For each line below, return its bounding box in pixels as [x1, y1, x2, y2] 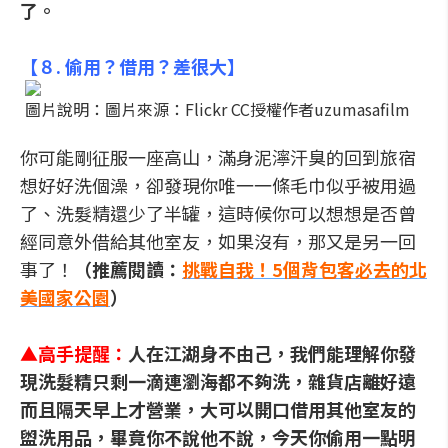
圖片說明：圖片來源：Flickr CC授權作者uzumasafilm [25, 97, 410, 121]
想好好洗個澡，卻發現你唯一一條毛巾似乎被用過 [20, 172, 416, 198]
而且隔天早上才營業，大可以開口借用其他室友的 [20, 396, 416, 422]
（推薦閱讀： [74, 256, 182, 282]
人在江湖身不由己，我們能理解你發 [128, 340, 416, 366]
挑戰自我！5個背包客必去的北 [182, 256, 427, 282]
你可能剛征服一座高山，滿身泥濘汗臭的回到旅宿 [20, 144, 416, 170]
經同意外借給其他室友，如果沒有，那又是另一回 [20, 228, 416, 254]
